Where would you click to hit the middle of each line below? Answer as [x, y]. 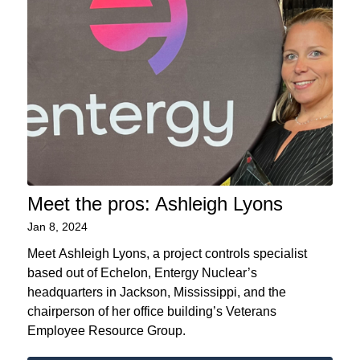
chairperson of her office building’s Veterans [151, 311]
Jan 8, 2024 [57, 226]
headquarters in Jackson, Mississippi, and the [156, 292]
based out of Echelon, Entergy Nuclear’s [142, 272]
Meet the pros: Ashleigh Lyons [155, 203]
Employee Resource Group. [106, 330]
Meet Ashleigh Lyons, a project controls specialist [167, 253]
